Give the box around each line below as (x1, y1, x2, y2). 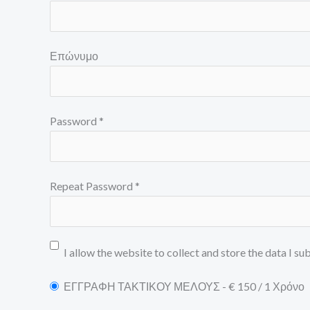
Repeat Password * (50, 179, 140, 192)
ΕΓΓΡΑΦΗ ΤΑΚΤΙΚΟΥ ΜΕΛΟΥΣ (64, 279, 220, 293)
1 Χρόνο (264, 279, 304, 293)
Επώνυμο (50, 48, 98, 62)
